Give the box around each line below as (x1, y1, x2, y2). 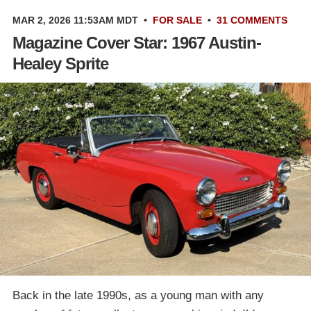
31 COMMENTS (217, 15, 287, 26)
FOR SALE (153, 15, 202, 26)
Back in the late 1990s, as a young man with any (12, 288, 264, 302)
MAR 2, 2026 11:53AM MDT (12, 15, 138, 26)
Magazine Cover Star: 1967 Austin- (12, 33, 261, 53)
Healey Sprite (12, 54, 108, 74)
